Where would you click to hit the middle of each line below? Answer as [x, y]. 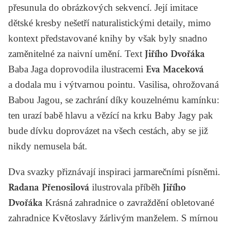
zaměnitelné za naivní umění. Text [76, 53]
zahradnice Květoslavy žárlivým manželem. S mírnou [113, 218]
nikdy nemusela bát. [48, 146]
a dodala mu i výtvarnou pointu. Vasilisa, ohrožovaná [113, 84]
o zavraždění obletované [165, 202]
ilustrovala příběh [126, 187]
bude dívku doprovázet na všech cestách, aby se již [108, 130]
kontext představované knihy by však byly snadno [108, 38]
